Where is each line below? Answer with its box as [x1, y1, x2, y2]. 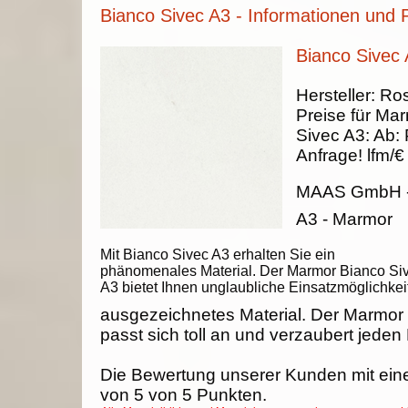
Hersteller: [296, 86, 380, 105]
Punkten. [192, 385, 267, 404]
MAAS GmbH [296, 182, 402, 201]
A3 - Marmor [296, 209, 393, 229]
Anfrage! [296, 146, 362, 165]
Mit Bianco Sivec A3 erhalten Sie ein [100, 247, 335, 262]
